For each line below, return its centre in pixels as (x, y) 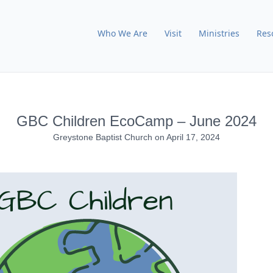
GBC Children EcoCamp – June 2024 (136, 121)
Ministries (219, 34)
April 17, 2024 (193, 137)
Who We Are (122, 34)
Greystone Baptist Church (104, 137)
